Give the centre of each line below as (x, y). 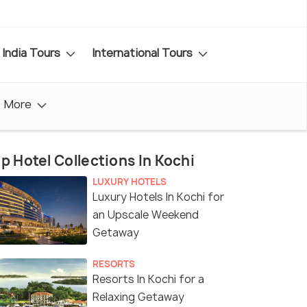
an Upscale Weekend (146, 215)
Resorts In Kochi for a (148, 280)
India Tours (33, 52)
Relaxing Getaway (138, 297)
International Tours (144, 52)
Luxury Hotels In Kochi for (158, 197)
